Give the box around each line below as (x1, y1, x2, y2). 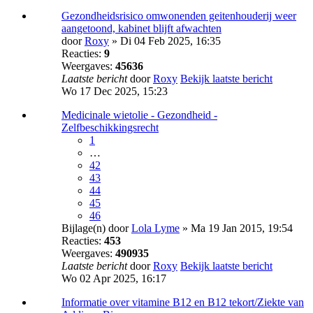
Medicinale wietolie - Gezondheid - (61, 109, 217, 122)
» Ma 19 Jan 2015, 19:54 (180, 222, 293, 235)
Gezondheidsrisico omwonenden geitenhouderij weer (61, 10, 296, 22)
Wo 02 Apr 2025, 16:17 (61, 272, 166, 285)
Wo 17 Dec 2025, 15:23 (61, 85, 168, 98)
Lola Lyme (131, 222, 180, 235)
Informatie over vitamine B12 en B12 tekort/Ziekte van (61, 296, 304, 309)
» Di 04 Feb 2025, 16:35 (109, 35, 221, 48)
